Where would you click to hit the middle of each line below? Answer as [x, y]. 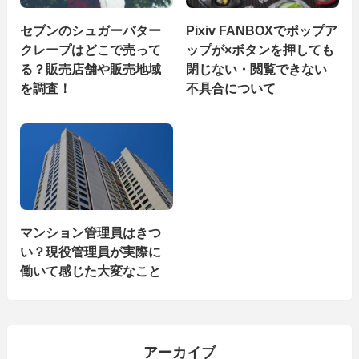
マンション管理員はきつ [90, 232]
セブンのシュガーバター [90, 30]
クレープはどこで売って [90, 49]
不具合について [231, 88]
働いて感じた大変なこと [90, 270]
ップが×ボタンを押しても [260, 49]
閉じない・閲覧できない [257, 69]
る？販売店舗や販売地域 [90, 69]
